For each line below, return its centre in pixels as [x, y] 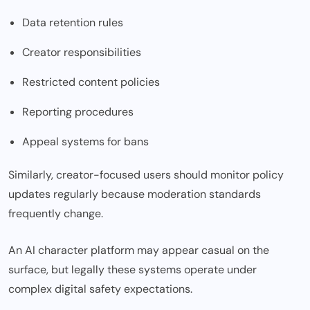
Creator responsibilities [82, 53]
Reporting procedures [78, 112]
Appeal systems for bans [85, 142]
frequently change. [56, 214]
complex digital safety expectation [97, 289]
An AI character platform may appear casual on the [139, 250]
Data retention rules [73, 23]
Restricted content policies [91, 82]
